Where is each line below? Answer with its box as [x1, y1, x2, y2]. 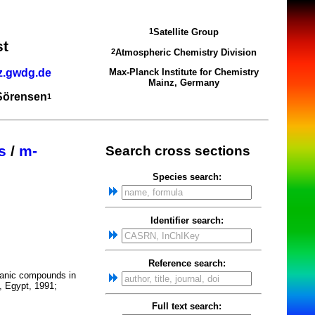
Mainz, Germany [148, 77, 219, 88]
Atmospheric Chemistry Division [115, 46, 257, 58]
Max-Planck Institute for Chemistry [108, 66, 259, 77]
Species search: [152, 172, 221, 183]
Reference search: [148, 257, 226, 269]
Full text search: [152, 301, 221, 312]
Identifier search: [150, 214, 224, 226]
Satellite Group [153, 27, 219, 38]
